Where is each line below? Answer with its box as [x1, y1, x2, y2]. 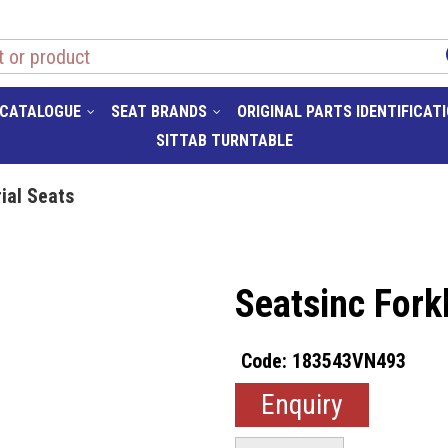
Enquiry [260, 388, 343, 421]
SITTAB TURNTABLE [155, 131, 293, 150]
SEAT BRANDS [110, 102, 207, 121]
